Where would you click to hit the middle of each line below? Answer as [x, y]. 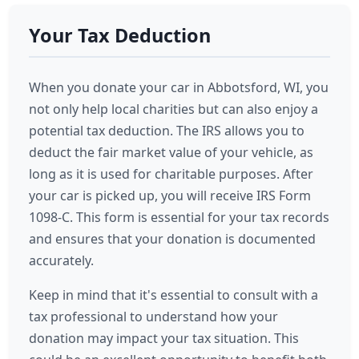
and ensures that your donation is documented [172, 239]
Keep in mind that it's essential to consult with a [173, 295]
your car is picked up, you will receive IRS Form [170, 196]
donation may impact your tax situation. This [164, 338]
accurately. [61, 260]
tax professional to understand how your [153, 317]
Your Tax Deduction [120, 35]
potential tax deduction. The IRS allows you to [167, 131]
